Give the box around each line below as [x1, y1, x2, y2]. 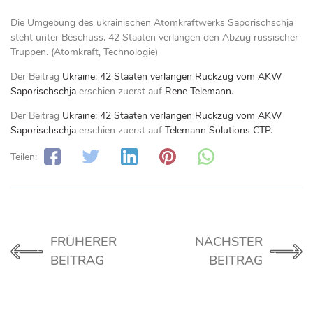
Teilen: [10, 150, 37, 163]
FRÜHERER [50, 233, 117, 250]
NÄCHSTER [195, 233, 263, 250]
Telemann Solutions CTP [165, 123, 270, 137]
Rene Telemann [165, 84, 231, 98]
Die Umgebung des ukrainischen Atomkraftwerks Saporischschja [10, 15, 293, 29]
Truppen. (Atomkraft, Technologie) [10, 45, 158, 59]
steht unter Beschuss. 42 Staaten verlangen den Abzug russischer [10, 30, 298, 44]
